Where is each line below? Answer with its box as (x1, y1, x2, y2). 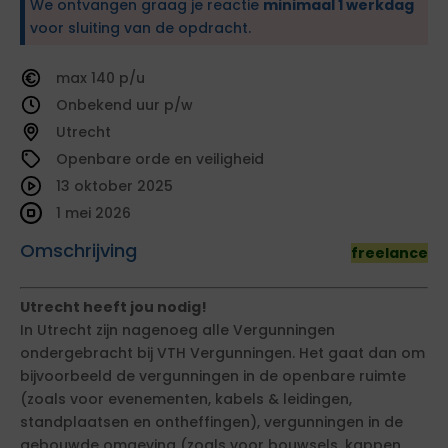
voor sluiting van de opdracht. (30, 18, 251, 38)
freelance (351, 243, 428, 263)
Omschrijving (20, 238, 137, 263)
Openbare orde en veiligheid (56, 149, 264, 169)
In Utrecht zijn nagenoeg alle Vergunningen (20, 320, 335, 340)
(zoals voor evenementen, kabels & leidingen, (20, 389, 352, 409)
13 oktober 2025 (56, 176, 173, 196)
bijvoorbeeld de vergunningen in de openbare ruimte (20, 366, 406, 386)
